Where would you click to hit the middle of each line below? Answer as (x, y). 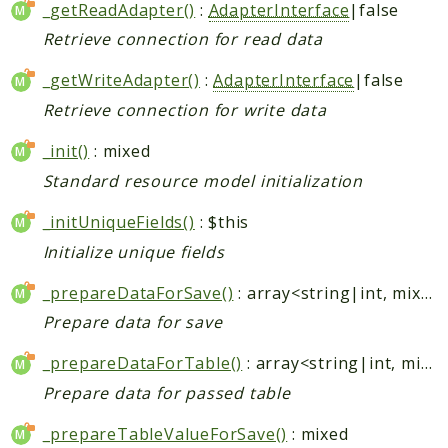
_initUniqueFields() (118, 221)
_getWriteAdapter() (121, 80)
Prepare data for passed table (166, 393)
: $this (222, 221)
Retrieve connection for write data (184, 110)
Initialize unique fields (133, 251)
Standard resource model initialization (203, 180)
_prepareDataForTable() (142, 363)
